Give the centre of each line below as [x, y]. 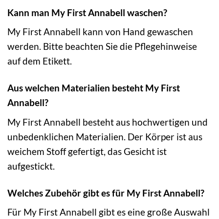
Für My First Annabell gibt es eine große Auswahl [109, 212]
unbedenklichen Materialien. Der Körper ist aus [105, 136]
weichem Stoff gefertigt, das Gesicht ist [87, 151]
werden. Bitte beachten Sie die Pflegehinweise [102, 46]
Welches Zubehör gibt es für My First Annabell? [106, 193]
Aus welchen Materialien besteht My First [94, 88]
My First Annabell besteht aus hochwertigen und [108, 122]
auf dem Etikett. [40, 61]
